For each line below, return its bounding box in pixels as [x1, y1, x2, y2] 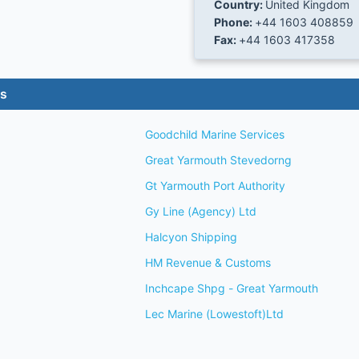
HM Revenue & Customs [145, 256, 272, 269]
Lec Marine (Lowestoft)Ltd [145, 307, 284, 321]
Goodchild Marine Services [145, 127, 285, 141]
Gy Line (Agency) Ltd [145, 204, 257, 218]
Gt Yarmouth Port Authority [145, 179, 286, 192]
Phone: [214, 15, 255, 29]
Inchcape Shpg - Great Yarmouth [145, 281, 319, 295]
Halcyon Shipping [145, 230, 238, 244]
